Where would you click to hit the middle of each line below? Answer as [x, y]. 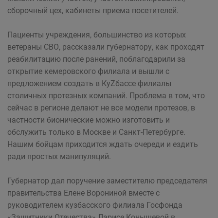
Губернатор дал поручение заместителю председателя [107, 181]
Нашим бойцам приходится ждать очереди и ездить [103, 144]
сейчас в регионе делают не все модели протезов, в [101, 108]
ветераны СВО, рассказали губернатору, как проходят [106, 47]
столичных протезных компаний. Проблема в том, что [106, 96]
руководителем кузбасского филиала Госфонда [95, 205]
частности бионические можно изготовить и [89, 120]
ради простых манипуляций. [59, 156]
